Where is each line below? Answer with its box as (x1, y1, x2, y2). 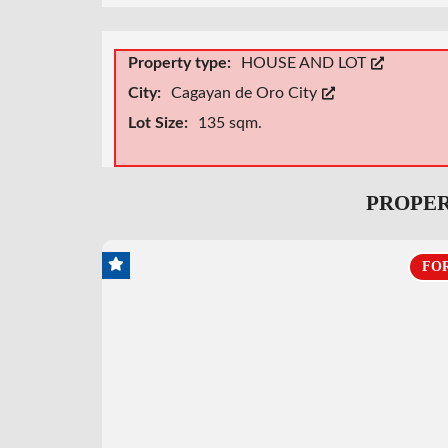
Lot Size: (128, 114, 192, 131)
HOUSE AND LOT (241, 54, 370, 71)
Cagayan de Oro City (171, 84, 321, 101)
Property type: (128, 54, 235, 71)
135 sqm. (198, 114, 262, 131)
